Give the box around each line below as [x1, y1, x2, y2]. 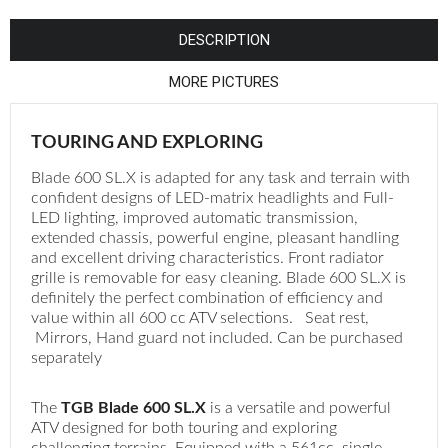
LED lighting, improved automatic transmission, [31, 210, 358, 227]
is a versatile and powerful [206, 399, 391, 416]
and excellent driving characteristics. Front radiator [31, 250, 384, 267]
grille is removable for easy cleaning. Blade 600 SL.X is [31, 270, 406, 287]
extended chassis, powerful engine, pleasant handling [31, 230, 399, 247]
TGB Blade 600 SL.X [61, 399, 206, 416]
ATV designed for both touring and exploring [31, 419, 337, 436]
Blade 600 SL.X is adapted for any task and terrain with [31, 170, 410, 187]
